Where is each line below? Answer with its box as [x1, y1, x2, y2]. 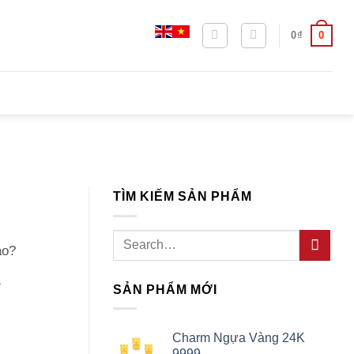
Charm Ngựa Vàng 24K [172, 331, 305, 345]
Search [112, 231, 148, 244]
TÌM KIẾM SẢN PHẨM [113, 190, 252, 204]
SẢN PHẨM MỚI [113, 282, 217, 296]
